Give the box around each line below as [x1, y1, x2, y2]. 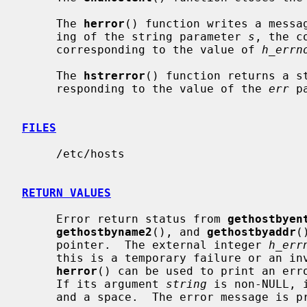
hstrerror [84, 69, 145, 82]
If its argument [56, 277, 166, 291]
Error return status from [56, 212, 228, 225]
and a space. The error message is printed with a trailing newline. [22, 290, 56, 304]
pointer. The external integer [56, 238, 269, 251]
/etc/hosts [22, 147, 56, 160]
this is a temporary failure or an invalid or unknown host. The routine [22, 251, 56, 265]
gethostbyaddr [207, 225, 296, 238]
